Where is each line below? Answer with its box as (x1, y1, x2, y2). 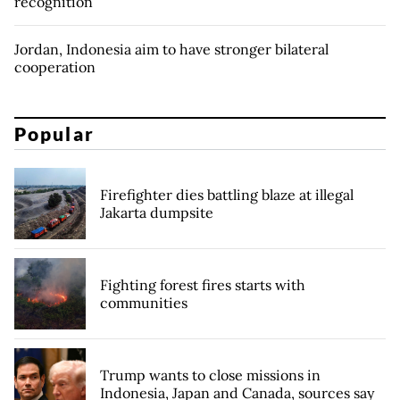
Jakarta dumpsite (100, 204, 213, 222)
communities (100, 294, 187, 312)
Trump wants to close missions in (100, 366, 321, 385)
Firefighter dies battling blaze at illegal (100, 186, 354, 204)
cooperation (14, 57, 96, 76)
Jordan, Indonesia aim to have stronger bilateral (14, 39, 329, 58)
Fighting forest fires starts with (100, 276, 305, 295)
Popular (14, 122, 95, 146)
